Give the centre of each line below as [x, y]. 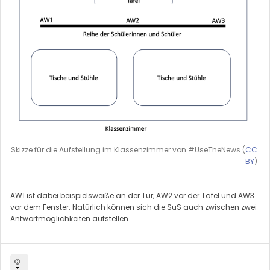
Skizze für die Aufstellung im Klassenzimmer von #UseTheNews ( [128, 149]
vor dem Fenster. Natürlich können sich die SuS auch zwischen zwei [133, 207]
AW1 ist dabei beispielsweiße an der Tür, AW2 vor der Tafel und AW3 [132, 195]
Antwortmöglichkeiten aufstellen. [70, 218]
